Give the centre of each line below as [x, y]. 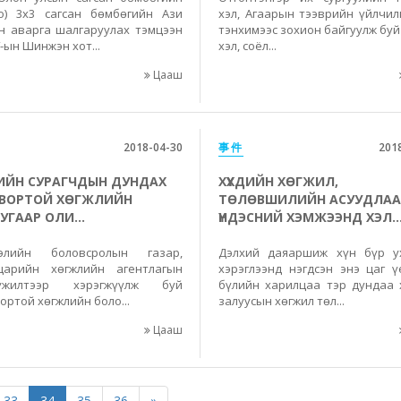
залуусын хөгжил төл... [282, 301]
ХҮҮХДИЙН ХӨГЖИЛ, [278, 181]
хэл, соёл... [247, 46]
